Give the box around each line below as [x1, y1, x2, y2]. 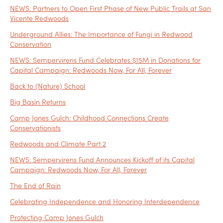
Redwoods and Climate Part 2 [10, 138, 106, 149]
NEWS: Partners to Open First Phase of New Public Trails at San [10, 3, 211, 13]
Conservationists [10, 122, 61, 133]
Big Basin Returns [10, 97, 66, 107]
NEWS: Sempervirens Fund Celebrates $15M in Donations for [10, 55, 201, 65]
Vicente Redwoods [10, 13, 69, 23]
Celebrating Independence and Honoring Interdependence [10, 196, 200, 207]
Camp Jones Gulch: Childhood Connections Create [10, 112, 169, 123]
